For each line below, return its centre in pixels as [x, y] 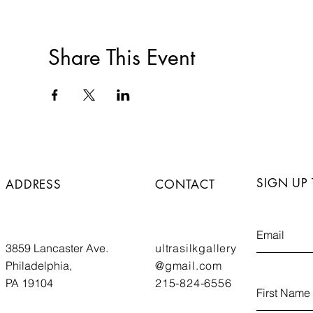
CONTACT [185, 184]
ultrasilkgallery [196, 248]
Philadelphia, [39, 265]
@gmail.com [189, 265]
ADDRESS [34, 184]
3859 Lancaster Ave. [57, 248]
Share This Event [121, 57]
